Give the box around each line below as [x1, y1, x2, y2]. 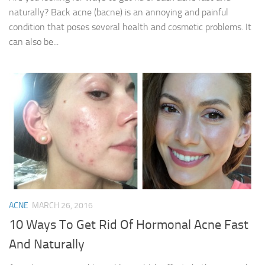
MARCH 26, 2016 [32, 201, 93, 211]
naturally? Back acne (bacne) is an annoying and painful [9, 7, 228, 18]
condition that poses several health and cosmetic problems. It [9, 21, 251, 33]
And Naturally [9, 237, 85, 253]
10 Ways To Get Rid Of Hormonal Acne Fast [9, 217, 248, 233]
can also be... [9, 36, 59, 48]
